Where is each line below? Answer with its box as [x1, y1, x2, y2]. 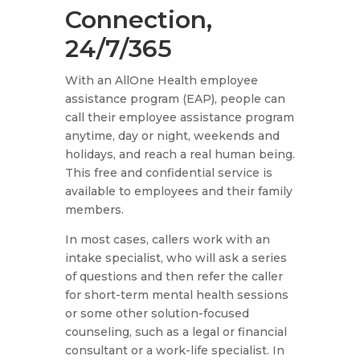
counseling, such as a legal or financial [64, 325, 287, 340]
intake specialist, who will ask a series [64, 251, 287, 266]
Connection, [64, 5, 212, 35]
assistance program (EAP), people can [64, 92, 285, 107]
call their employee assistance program [64, 110, 294, 125]
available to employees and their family [64, 184, 292, 199]
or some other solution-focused [64, 306, 249, 321]
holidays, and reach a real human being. [64, 147, 295, 162]
